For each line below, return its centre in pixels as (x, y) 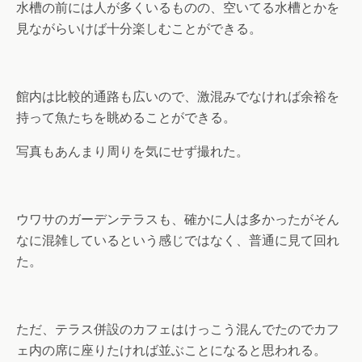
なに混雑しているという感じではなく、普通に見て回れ (178, 241)
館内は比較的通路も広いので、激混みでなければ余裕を (178, 97)
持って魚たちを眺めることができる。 (126, 118)
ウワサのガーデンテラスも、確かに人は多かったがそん (178, 220)
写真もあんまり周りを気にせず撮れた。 (133, 152)
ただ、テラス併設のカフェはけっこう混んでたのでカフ (178, 330)
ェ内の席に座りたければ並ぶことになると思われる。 (171, 351)
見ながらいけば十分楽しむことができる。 (139, 29)
